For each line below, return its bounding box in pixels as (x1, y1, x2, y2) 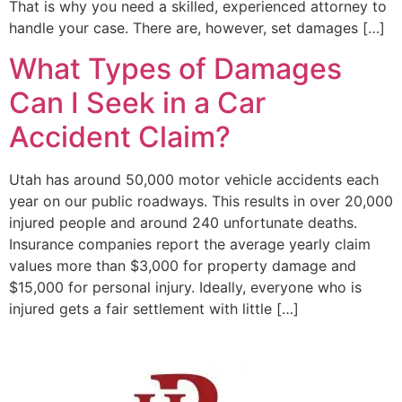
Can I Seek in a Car (9, 84, 266, 120)
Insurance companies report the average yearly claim (9, 234, 371, 253)
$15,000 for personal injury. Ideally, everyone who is (9, 277, 362, 296)
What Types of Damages (9, 50, 342, 86)
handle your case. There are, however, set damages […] (9, 19, 385, 38)
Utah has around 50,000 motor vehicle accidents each (9, 170, 379, 188)
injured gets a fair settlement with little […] (9, 299, 299, 318)
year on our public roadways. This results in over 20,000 (9, 191, 393, 210)
